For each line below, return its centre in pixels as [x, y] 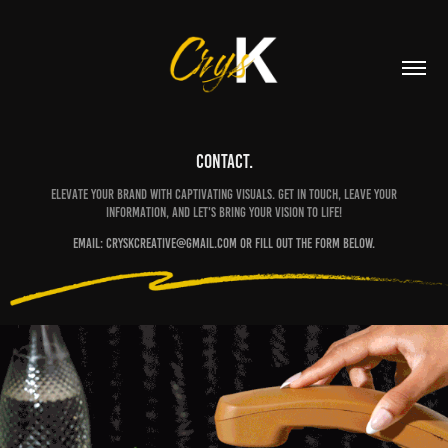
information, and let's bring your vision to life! [224, 212]
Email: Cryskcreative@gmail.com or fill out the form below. [224, 243]
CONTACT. [224, 161]
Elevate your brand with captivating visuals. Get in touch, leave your [224, 194]
